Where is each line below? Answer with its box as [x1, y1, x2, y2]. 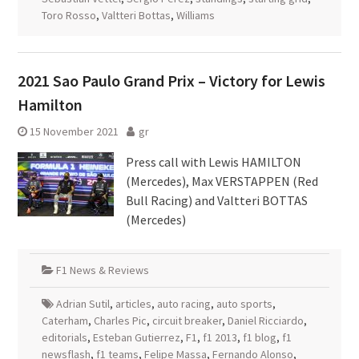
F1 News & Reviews [55, 263, 149, 277]
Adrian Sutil [55, 296, 110, 311]
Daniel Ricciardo [227, 313, 304, 328]
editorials [41, 330, 87, 345]
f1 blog [242, 330, 276, 345]
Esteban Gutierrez [92, 330, 180, 345]
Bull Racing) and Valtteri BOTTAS [125, 192, 308, 208]
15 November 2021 [29, 124, 119, 139]
